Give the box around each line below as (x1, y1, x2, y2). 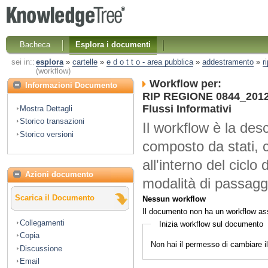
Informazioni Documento (25, 80, 117, 90)
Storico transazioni (20, 117, 84, 126)
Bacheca (20, 39, 51, 49)
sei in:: (11, 57, 35, 67)
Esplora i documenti (75, 39, 151, 49)
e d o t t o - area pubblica (106, 57, 193, 67)
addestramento (202, 57, 254, 67)
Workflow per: (150, 78, 221, 90)
